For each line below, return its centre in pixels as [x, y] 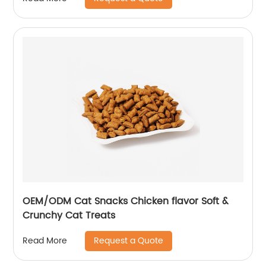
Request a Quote [129, 240]
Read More [45, 241]
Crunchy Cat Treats [69, 215]
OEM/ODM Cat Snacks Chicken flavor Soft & [126, 201]
